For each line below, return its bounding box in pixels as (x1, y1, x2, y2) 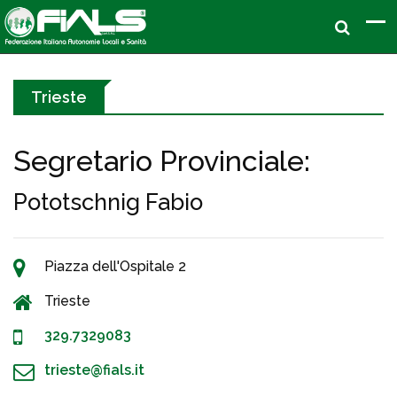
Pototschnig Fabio (13, 189, 203, 215)
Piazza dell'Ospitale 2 (44, 258, 186, 275)
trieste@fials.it (44, 362, 144, 378)
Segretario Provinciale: (13, 144, 310, 177)
